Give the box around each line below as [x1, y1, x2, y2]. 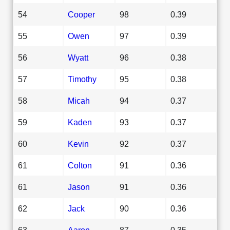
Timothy [68, 74, 97, 84]
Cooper [68, 9, 95, 19]
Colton [68, 160, 92, 170]
